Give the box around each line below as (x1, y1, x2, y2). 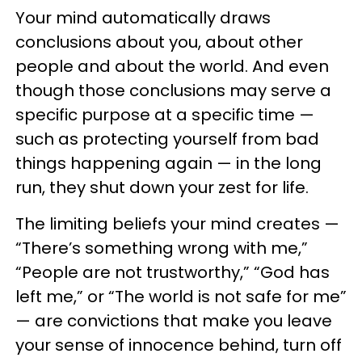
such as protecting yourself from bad (15, 128, 319, 150)
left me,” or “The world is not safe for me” (15, 285, 347, 308)
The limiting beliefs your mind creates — (15, 213, 339, 235)
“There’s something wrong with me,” (15, 237, 308, 259)
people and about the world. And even (15, 55, 329, 78)
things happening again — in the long (15, 152, 322, 175)
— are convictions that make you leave (15, 309, 332, 332)
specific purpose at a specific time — (15, 103, 314, 126)
